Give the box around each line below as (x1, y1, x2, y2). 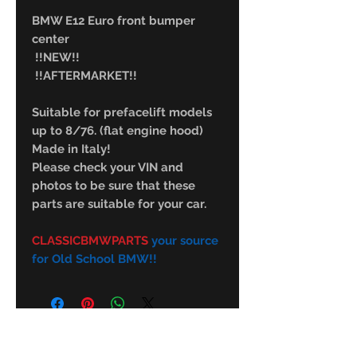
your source (148, 233, 218, 249)
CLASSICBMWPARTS (32, 233, 148, 249)
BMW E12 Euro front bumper (32, 14, 195, 29)
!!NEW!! (32, 50, 127, 65)
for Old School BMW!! (32, 252, 157, 267)
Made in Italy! (32, 142, 111, 157)
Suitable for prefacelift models (32, 105, 212, 120)
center (32, 32, 69, 47)
